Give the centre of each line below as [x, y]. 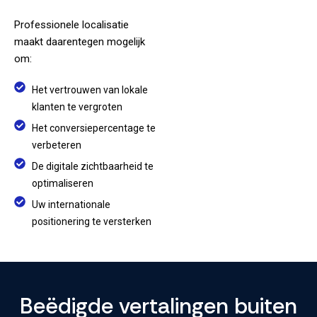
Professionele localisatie [71, 25]
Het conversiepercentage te [94, 128]
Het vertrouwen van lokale [90, 90]
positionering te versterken [92, 222]
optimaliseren [63, 184]
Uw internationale [71, 205]
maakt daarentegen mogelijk [80, 42]
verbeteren [57, 145]
